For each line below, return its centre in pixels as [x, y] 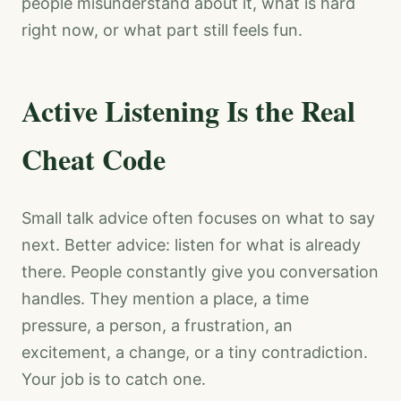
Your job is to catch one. [114, 380]
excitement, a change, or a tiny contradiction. [195, 353]
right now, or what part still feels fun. [162, 30]
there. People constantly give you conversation [200, 272]
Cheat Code [94, 159]
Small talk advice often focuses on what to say [198, 218]
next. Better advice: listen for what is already [191, 245]
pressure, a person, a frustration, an [157, 326]
